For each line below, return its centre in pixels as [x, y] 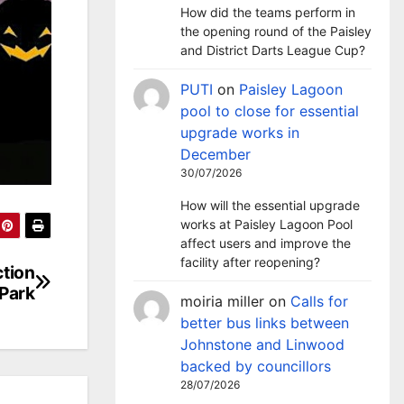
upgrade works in [240, 133]
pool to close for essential [270, 111]
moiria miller [222, 301]
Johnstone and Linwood [262, 344]
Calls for [319, 301]
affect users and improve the [266, 243]
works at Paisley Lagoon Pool [266, 224]
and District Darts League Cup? [273, 50]
